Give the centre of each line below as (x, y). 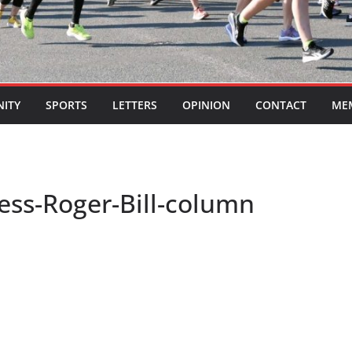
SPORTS (66, 105)
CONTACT (281, 105)
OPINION (206, 105)
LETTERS (135, 105)
